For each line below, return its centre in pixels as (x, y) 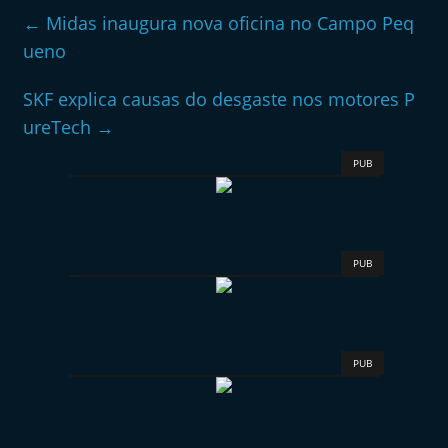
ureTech (60, 127)
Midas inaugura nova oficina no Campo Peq (228, 23)
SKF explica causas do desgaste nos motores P (219, 99)
